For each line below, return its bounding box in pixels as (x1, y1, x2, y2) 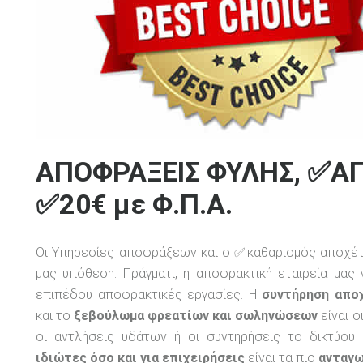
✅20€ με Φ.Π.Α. (36, 187, 233, 220)
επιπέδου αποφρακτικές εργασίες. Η (36, 286, 263, 302)
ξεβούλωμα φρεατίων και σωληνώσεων (74, 307, 318, 323)
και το (36, 307, 75, 323)
